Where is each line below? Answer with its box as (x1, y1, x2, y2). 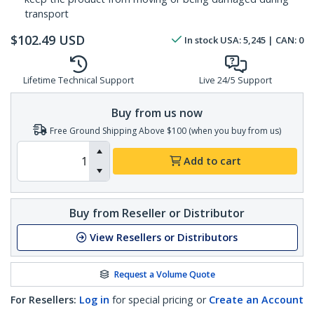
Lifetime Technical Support (23, 74, 134, 87)
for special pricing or (109, 293, 209, 307)
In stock (184, 34, 218, 47)
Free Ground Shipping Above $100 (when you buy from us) (50, 124, 281, 137)
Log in (79, 293, 109, 307)
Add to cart (183, 154, 241, 168)
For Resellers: (11, 293, 76, 307)
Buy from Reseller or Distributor (69, 205, 245, 221)
